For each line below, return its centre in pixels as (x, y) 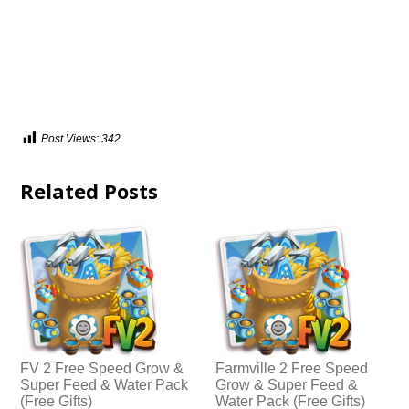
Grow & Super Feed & (287, 385)
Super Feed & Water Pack (105, 385)
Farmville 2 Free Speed (292, 369)
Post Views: (70, 139)
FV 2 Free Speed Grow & (102, 369)
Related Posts (89, 191)
